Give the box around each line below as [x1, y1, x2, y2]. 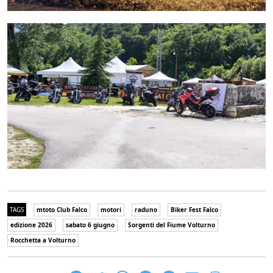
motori [101, 205, 121, 214]
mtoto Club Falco [37, 205, 87, 214]
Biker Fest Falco [171, 205, 218, 214]
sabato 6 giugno [66, 220, 115, 229]
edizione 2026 [10, 220, 52, 229]
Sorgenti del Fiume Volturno [128, 220, 215, 229]
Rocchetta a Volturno [10, 235, 76, 244]
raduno [135, 205, 157, 214]
